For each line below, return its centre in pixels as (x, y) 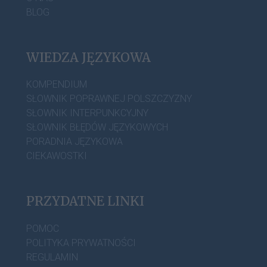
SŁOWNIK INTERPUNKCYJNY (87, 113)
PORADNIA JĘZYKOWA (74, 142)
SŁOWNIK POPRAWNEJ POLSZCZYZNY (109, 99)
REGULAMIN (52, 257)
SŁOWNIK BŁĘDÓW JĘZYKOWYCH (97, 128)
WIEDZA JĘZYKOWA (89, 57)
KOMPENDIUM (57, 85)
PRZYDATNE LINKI (85, 201)
